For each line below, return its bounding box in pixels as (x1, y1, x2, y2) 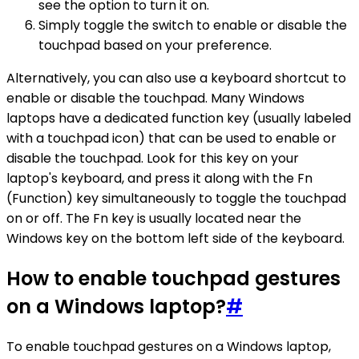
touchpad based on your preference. (38, 36, 272, 55)
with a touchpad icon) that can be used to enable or (6, 129, 337, 148)
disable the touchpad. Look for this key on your (6, 149, 299, 168)
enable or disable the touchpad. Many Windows (6, 89, 305, 108)
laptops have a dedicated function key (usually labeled (6, 109, 351, 128)
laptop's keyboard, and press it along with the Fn (6, 169, 313, 188)
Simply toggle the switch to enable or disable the (38, 16, 347, 35)
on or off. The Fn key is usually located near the (6, 209, 301, 228)
